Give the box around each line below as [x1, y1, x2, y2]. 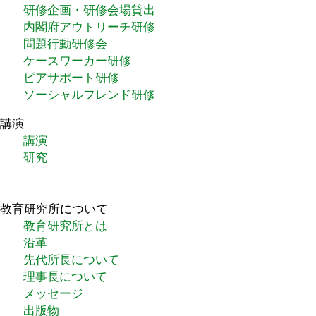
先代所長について [23, 250, 120, 268]
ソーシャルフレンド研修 [23, 85, 156, 102]
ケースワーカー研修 [23, 51, 132, 68]
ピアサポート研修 [23, 68, 120, 85]
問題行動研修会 [23, 34, 108, 51]
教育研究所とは [23, 217, 108, 234]
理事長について [23, 267, 108, 285]
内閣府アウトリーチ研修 [23, 17, 156, 35]
